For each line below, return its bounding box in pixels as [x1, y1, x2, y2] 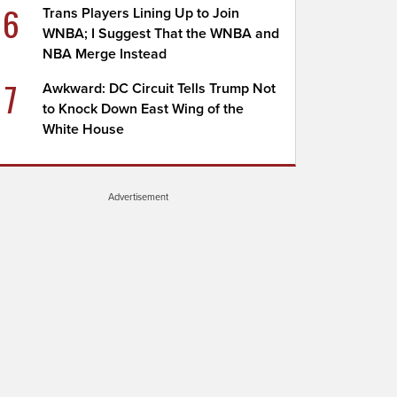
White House [43, 121, 125, 138]
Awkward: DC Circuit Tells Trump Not [43, 80, 276, 97]
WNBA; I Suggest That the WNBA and [43, 25, 280, 43]
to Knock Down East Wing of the [43, 100, 245, 118]
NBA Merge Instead [43, 45, 167, 63]
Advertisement [108, 191, 168, 203]
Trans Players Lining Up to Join [43, 4, 240, 22]
